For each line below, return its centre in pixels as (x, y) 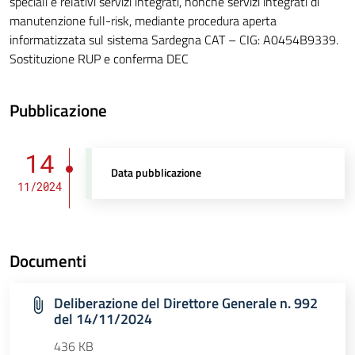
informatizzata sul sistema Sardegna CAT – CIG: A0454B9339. (174, 40)
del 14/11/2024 (103, 319)
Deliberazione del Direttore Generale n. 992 (186, 303)
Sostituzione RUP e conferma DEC (99, 59)
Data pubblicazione (157, 173)
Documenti (48, 261)
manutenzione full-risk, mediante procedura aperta (143, 21)
